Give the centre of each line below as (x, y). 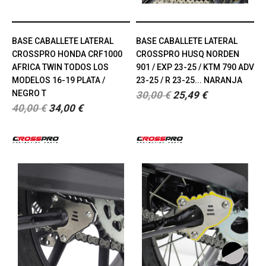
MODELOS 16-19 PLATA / (58, 80)
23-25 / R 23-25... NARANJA (189, 80)
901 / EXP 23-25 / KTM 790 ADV (195, 67)
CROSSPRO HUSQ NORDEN (188, 54)
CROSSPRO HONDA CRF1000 (67, 54)
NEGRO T (29, 93)
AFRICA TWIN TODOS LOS (60, 67)
